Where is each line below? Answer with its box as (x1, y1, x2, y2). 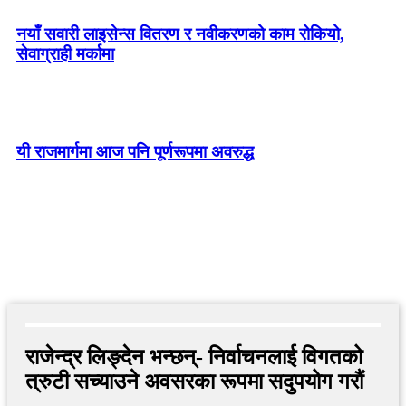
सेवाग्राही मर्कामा (16, 43, 114, 63)
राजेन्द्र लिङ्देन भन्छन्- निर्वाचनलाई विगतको (25, 344, 362, 369)
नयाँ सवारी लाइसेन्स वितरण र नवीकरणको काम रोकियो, (16, 24, 344, 43)
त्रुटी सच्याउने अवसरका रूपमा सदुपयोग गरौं (25, 369, 363, 393)
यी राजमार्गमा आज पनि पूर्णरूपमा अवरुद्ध (16, 141, 254, 161)
